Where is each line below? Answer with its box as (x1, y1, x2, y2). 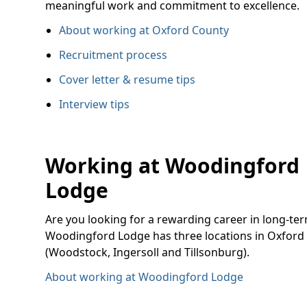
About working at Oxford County (58, 22, 229, 38)
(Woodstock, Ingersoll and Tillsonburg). (45, 244, 249, 260)
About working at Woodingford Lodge (45, 269, 243, 284)
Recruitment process (58, 47, 167, 62)
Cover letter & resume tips (58, 71, 195, 87)
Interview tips (58, 96, 130, 112)
